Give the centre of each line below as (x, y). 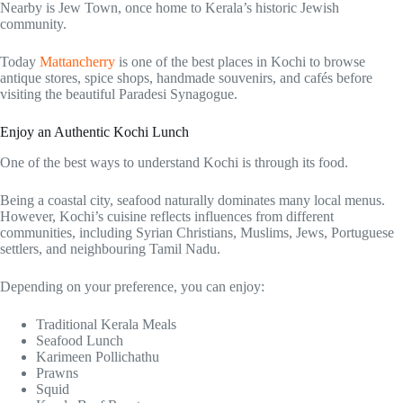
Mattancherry (77, 62)
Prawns (57, 373)
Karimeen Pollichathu (98, 357)
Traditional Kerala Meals (106, 325)
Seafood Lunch (80, 341)
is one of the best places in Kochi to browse (240, 62)
